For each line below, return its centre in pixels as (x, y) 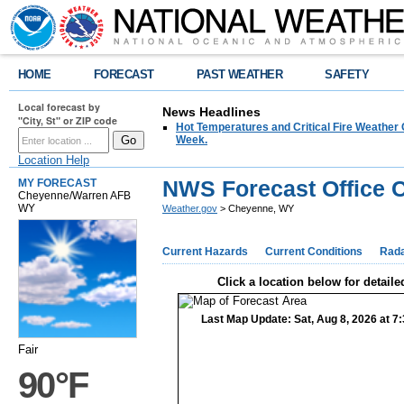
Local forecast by (59, 107)
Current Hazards (205, 252)
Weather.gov (190, 208)
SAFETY (347, 74)
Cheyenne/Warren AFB (74, 196)
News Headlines (211, 112)
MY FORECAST (57, 183)
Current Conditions (314, 252)
